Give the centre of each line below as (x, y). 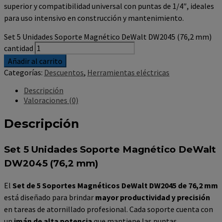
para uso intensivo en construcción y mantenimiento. (94, 18)
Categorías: (24, 72)
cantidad (19, 48)
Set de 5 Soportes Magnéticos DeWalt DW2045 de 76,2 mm (115, 186)
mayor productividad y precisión (153, 197)
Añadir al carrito (35, 61)
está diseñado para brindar (50, 197)
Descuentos (64, 72)
